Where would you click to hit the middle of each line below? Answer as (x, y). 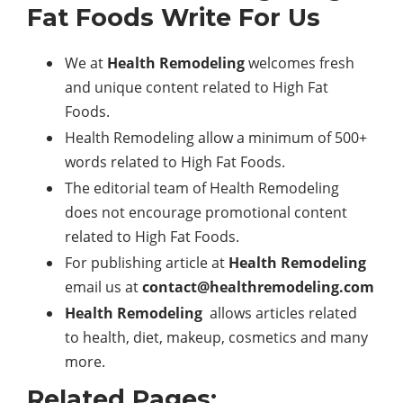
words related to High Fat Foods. (175, 162)
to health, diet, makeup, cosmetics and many (216, 338)
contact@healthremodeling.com (258, 287)
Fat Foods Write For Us (174, 18)
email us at (103, 287)
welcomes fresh (300, 63)
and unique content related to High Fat (197, 88)
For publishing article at (147, 263)
